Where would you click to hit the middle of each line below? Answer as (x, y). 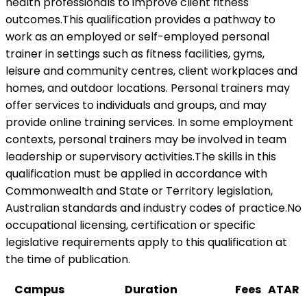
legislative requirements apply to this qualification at (146, 242)
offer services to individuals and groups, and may (136, 105)
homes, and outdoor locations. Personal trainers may (148, 88)
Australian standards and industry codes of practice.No (153, 208)
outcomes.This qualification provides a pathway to (140, 19)
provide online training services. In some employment (149, 122)
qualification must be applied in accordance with (136, 173)
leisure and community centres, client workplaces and (151, 71)
